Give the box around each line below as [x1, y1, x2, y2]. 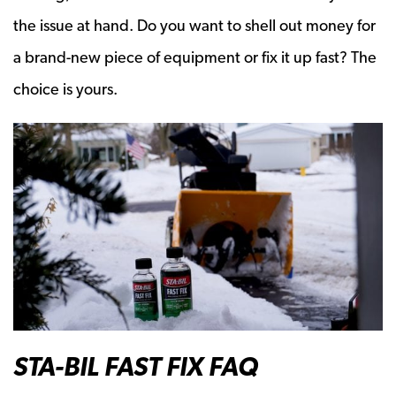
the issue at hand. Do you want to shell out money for [13, 15, 376, 34]
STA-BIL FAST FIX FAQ [13, 351, 258, 383]
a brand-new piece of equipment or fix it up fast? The [13, 47, 377, 66]
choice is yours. [13, 79, 118, 98]
